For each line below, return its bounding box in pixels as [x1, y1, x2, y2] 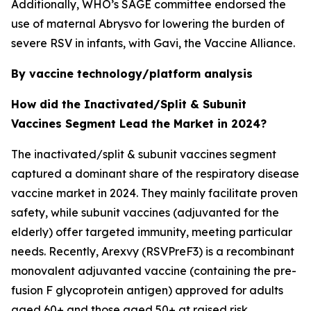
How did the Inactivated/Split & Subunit [11, 96, 246, 111]
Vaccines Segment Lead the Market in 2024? [11, 116, 267, 131]
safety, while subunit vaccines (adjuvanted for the [11, 205, 279, 219]
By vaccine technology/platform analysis [11, 66, 253, 81]
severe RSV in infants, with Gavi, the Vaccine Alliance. [11, 35, 295, 50]
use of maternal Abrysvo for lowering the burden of [11, 16, 285, 31]
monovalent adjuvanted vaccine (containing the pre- [11, 263, 296, 278]
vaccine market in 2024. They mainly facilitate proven [11, 185, 298, 200]
